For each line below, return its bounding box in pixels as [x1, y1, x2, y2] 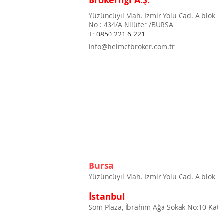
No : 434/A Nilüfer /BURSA [89, 20, 173, 29]
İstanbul [89, 190, 125, 202]
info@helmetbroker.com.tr [89, 42, 175, 51]
